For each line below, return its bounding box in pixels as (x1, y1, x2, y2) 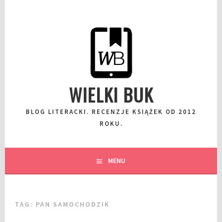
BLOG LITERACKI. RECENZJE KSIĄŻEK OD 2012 (26, 108, 196, 116)
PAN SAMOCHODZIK (36, 200, 110, 209)
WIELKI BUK (68, 81, 154, 108)
